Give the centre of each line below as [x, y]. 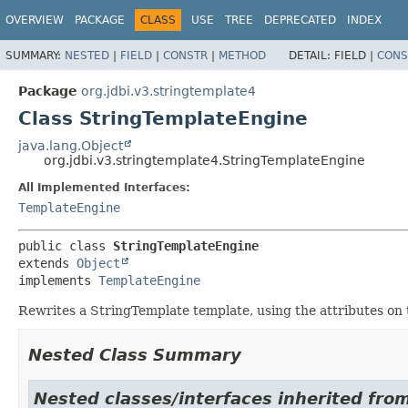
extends [47, 263]
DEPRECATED [300, 20]
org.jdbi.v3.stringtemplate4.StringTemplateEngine [204, 160]
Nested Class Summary [135, 354]
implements [58, 280]
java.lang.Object [71, 145]
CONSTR [185, 55]
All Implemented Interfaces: [104, 187]
